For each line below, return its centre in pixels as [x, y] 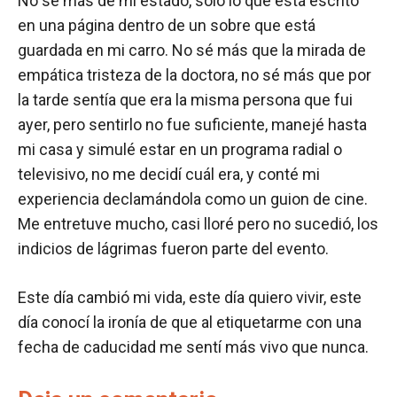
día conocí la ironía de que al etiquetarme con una [190, 322]
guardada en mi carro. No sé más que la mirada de [192, 50]
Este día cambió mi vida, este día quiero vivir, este [190, 297]
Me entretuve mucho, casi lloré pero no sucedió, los [198, 224]
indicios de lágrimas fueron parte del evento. [173, 249]
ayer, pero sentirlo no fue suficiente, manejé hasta [192, 125]
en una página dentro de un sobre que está [167, 25]
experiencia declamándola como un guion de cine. [193, 199]
